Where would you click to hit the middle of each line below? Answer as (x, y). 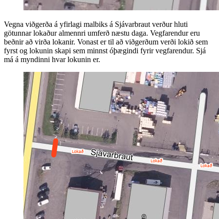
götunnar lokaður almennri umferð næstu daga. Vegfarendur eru (102, 33)
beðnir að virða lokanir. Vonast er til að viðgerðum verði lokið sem (106, 42)
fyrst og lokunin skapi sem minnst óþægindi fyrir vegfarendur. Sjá (105, 51)
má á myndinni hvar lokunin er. (52, 60)
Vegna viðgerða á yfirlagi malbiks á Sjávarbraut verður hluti (96, 24)
